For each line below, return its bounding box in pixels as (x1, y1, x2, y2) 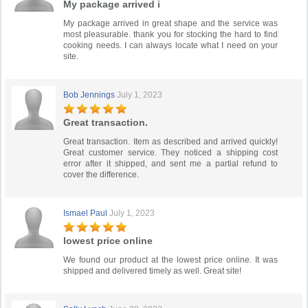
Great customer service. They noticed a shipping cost (63, 148, 278, 157)
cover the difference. (63, 170, 140, 179)
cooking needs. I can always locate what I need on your (63, 41, 278, 50)
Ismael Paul (63, 208, 108, 218)
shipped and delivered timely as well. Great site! (63, 266, 242, 276)
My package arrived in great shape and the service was (63, 19, 278, 28)
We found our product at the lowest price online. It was (63, 255, 278, 265)
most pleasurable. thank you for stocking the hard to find (63, 30, 278, 39)
